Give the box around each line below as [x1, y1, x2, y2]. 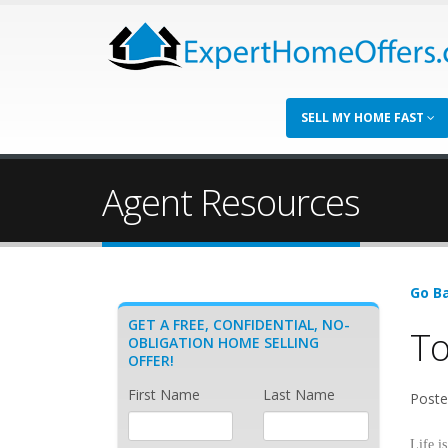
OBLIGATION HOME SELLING [128, 333, 319, 352]
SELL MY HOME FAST [301, 109, 427, 126]
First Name [128, 385, 200, 404]
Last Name [263, 385, 336, 404]
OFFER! [128, 351, 174, 370]
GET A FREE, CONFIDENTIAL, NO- [128, 315, 350, 334]
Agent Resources [102, 177, 360, 227]
